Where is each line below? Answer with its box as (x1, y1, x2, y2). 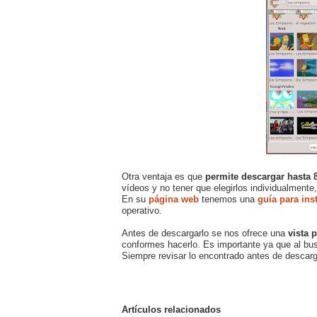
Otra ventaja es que (122, 171, 205, 182)
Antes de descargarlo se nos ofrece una (122, 227, 288, 238)
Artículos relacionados (122, 304, 221, 315)
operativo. (122, 204, 162, 216)
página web (149, 193, 199, 204)
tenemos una (199, 193, 258, 204)
